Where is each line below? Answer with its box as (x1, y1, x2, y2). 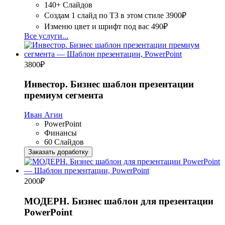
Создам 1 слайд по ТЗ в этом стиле (44, 11, 164, 20)
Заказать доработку (28, 148, 88, 156)
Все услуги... (24, 31, 68, 40)
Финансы (44, 129, 77, 137)
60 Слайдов (44, 138, 84, 146)
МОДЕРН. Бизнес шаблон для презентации (24, 195, 213, 206)
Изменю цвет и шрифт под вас (44, 22, 149, 31)
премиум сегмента (24, 90, 103, 101)
